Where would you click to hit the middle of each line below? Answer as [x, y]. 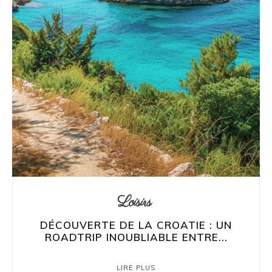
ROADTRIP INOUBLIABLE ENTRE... [136, 237]
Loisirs [134, 203]
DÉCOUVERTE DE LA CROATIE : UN [136, 225]
